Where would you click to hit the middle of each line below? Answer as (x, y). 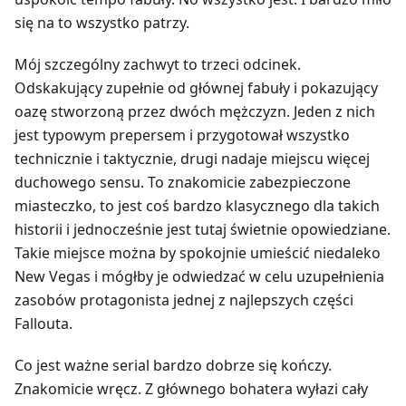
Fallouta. (43, 324)
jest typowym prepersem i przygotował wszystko (182, 135)
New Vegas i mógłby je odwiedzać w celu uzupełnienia (199, 276)
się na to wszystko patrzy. (102, 23)
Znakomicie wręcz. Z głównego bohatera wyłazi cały (191, 389)
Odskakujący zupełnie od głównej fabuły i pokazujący (196, 88)
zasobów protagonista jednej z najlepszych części (184, 300)
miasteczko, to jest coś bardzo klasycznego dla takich (197, 206)
